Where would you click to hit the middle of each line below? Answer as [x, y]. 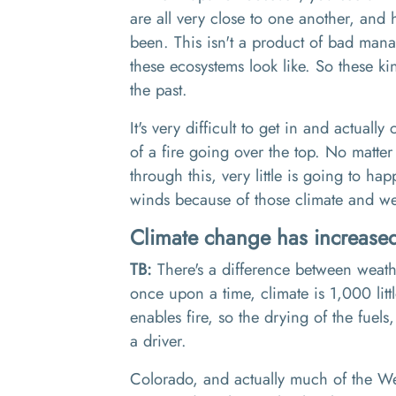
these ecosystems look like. [223, 66]
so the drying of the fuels [301, 317]
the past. [161, 90]
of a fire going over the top [222, 152]
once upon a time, [193, 293]
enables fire [169, 317]
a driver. [161, 341]
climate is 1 [299, 293]
